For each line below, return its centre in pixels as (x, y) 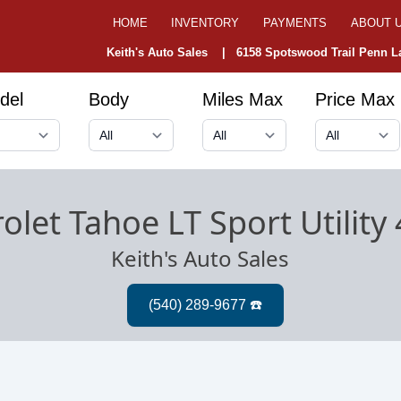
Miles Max (242, 99)
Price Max (355, 99)
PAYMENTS (295, 23)
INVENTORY (205, 23)
